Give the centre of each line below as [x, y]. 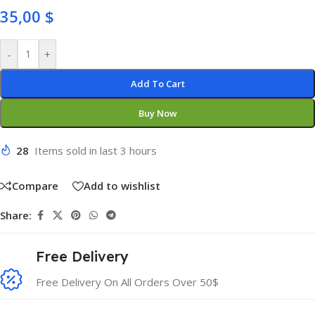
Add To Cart [157, 84]
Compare [35, 186]
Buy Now [157, 113]
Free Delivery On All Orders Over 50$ [127, 282]
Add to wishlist [122, 186]
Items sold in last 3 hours [96, 150]
